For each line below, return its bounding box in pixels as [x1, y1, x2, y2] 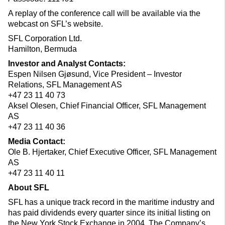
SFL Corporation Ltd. [8, 34, 82, 43]
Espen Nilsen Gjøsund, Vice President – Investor [8, 70, 182, 79]
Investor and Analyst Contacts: [8, 59, 126, 68]
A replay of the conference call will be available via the [8, 9, 200, 18]
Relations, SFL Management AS [8, 80, 122, 89]
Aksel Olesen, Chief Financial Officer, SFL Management [8, 101, 206, 110]
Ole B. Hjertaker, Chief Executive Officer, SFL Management [8, 148, 216, 157]
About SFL [8, 183, 49, 192]
